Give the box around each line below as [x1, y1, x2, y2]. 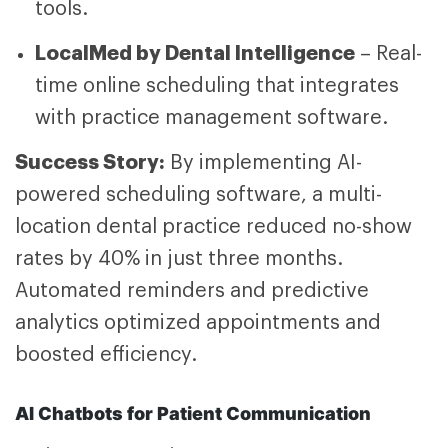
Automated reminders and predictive [15, 281, 369, 302]
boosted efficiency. [15, 345, 197, 366]
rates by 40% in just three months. [15, 249, 343, 270]
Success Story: [15, 152, 165, 173]
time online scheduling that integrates [35, 76, 399, 97]
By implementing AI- [170, 153, 362, 174]
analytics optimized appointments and [15, 313, 381, 334]
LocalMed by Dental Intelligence [35, 43, 355, 64]
